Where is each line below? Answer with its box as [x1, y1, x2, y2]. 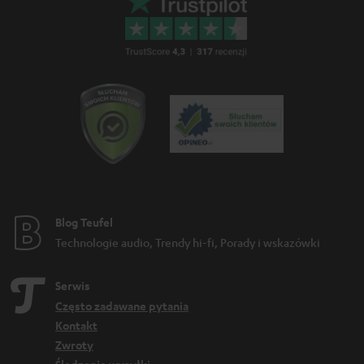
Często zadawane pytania [55, 298, 188, 314]
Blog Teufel [55, 214, 113, 231]
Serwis [55, 278, 90, 294]
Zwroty [55, 337, 93, 353]
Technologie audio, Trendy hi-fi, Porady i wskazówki [55, 235, 320, 250]
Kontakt [55, 318, 97, 334]
